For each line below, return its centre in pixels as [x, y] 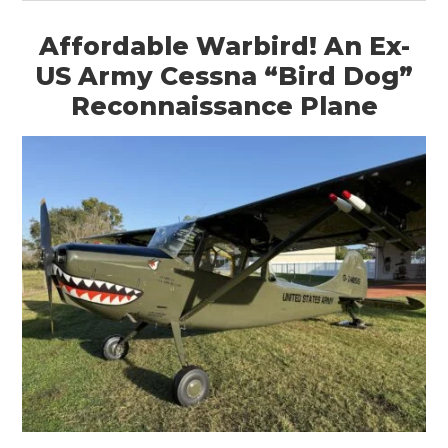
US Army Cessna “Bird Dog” [224, 75]
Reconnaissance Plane [224, 105]
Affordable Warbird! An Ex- [224, 45]
